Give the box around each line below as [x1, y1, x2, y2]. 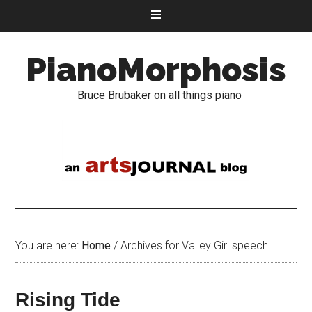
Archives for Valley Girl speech [118, 239, 269, 252]
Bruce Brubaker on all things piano [77, 88, 242, 102]
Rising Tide [15, 289, 121, 311]
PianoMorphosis [26, 50, 286, 89]
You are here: [15, 239, 82, 252]
